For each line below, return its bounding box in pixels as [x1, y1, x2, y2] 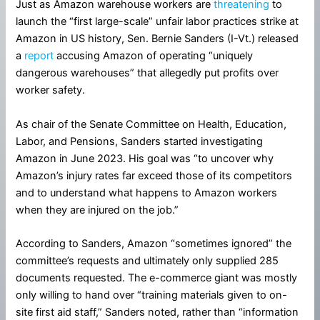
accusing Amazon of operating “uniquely [54, 49, 254, 63]
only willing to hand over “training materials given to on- [16, 289, 288, 302]
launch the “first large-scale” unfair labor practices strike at [16, 15, 299, 29]
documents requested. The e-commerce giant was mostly [16, 271, 298, 285]
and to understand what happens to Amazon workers [16, 186, 278, 199]
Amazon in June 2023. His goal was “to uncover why [16, 151, 274, 165]
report [24, 49, 54, 63]
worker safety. [16, 84, 86, 97]
